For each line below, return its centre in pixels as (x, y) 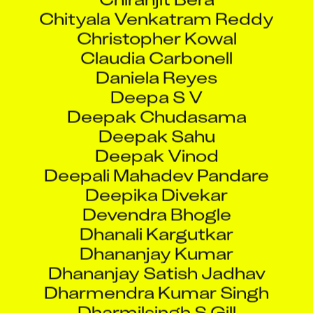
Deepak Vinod (156, 143)
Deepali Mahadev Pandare (156, 162)
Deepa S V (156, 84)
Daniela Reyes (156, 64)
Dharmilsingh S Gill (156, 299)
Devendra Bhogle (156, 201)
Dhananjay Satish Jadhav (156, 260)
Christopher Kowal (156, 25)
